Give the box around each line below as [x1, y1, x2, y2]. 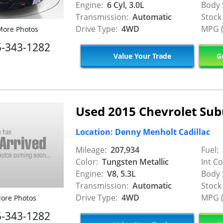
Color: [76, 156, 98, 167]
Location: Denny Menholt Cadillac [76, 126, 210, 137]
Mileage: [76, 144, 107, 155]
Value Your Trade [111, 51, 171, 61]
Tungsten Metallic [100, 156, 169, 167]
